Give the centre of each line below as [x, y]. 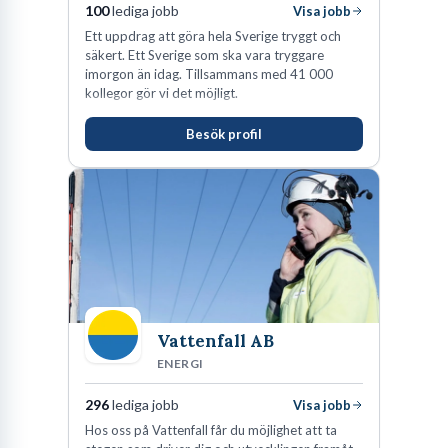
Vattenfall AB [215, 341]
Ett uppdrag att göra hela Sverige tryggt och [213, 35]
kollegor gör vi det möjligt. [161, 92]
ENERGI [180, 364]
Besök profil [224, 134]
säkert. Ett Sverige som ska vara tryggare [204, 54]
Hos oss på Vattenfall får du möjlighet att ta [211, 430]
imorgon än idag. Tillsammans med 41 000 [209, 73]
